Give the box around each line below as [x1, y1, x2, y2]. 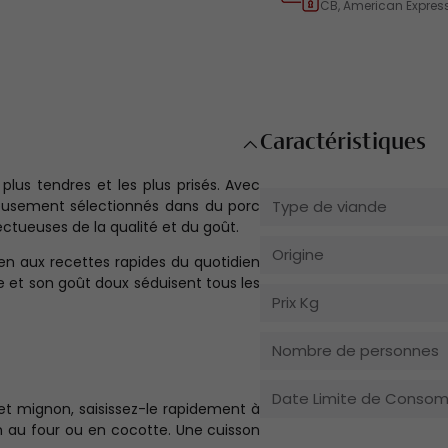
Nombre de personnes [272, 340, 440, 362]
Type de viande [272, 196, 388, 218]
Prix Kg [272, 292, 320, 314]
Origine [272, 244, 325, 266]
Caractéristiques [260, 132, 427, 155]
